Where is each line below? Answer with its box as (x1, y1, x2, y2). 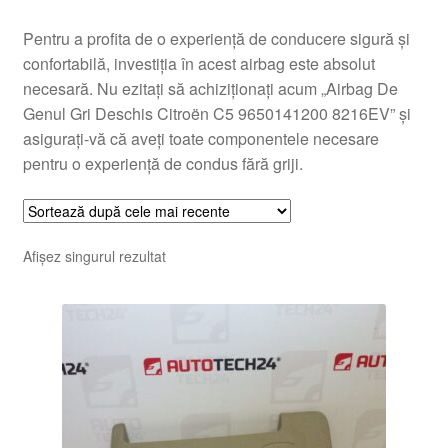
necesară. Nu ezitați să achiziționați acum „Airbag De (22, 76, 398, 100)
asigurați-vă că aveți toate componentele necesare (22, 126, 379, 150)
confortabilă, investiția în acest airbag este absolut (22, 51, 375, 75)
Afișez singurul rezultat (22, 246, 166, 267)
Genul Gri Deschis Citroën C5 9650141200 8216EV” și (22, 101, 411, 125)
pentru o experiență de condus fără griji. (22, 151, 303, 175)
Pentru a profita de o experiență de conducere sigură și (22, 26, 410, 50)
